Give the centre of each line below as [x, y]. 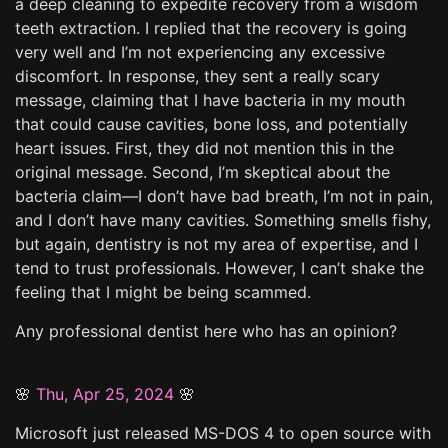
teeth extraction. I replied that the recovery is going [211, 27]
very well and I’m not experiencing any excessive [200, 51]
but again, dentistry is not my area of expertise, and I [216, 243]
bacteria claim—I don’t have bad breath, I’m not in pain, [224, 195]
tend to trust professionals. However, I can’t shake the [219, 267]
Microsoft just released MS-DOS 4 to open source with [223, 432]
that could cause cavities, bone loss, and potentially [211, 123]
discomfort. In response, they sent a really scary [197, 75]
